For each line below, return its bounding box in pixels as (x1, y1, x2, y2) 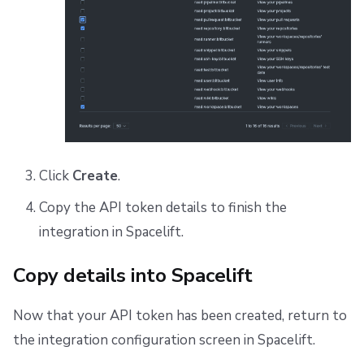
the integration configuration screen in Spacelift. (13, 330, 315, 349)
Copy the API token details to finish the (38, 197, 287, 217)
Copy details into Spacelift (13, 262, 253, 288)
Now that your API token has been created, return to (13, 305, 347, 325)
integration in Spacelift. (38, 222, 184, 241)
